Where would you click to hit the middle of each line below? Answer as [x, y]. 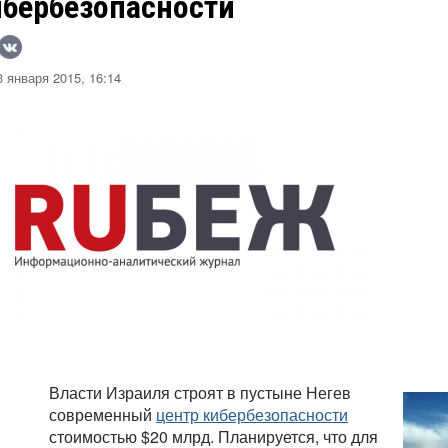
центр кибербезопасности [252, 415]
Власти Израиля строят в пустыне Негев [200, 393]
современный [102, 415]
